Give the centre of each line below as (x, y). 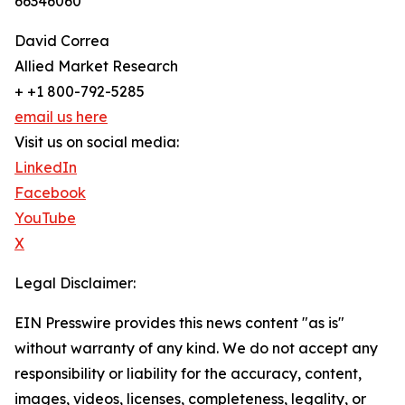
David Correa (62, 41)
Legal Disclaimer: (75, 283)
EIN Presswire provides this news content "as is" (179, 323)
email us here (61, 117)
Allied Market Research (96, 66)
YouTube (45, 218)
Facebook (50, 193)
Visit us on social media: (97, 142)
